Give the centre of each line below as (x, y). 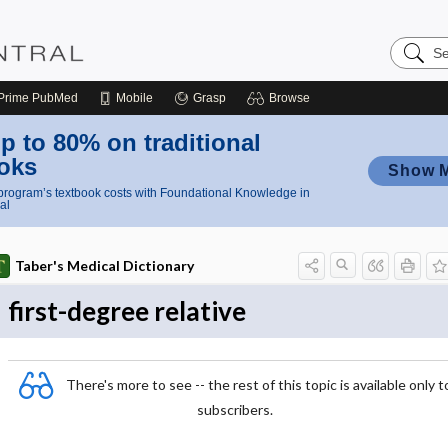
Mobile (134, 98)
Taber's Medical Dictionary (104, 265)
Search (414, 43)
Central (415, 75)
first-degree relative (126, 311)
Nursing (417, 59)
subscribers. (235, 409)
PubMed (53, 98)
